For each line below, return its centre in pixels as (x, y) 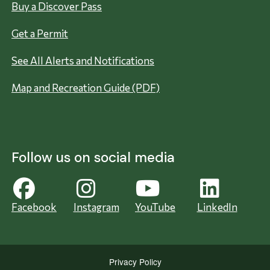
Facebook (34, 207)
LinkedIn (217, 207)
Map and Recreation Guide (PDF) (86, 88)
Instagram (96, 207)
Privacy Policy (135, 262)
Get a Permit (40, 34)
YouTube (155, 207)
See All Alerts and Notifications (83, 61)
